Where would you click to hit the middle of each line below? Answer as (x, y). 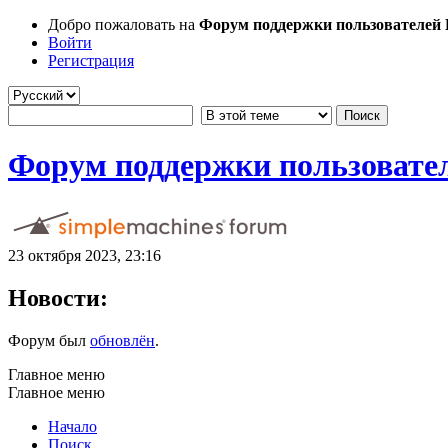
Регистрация (91, 60)
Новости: (58, 297)
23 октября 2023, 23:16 (84, 255)
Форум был (49, 340)
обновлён (122, 340)
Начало (72, 426)
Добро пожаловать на (123, 24)
